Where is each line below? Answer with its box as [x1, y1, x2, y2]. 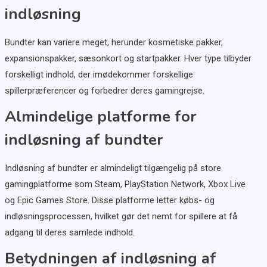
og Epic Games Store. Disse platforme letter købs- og [4, 195, 215, 206]
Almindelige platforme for [4, 106, 197, 128]
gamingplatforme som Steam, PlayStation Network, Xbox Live [4, 179, 246, 190]
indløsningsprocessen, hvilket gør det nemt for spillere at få [4, 211, 237, 222]
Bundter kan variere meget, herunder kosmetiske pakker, [4, 37, 223, 48]
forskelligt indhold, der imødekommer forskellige [4, 69, 193, 80]
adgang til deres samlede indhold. [4, 227, 135, 238]
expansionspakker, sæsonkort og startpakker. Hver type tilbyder [4, 53, 252, 64]
